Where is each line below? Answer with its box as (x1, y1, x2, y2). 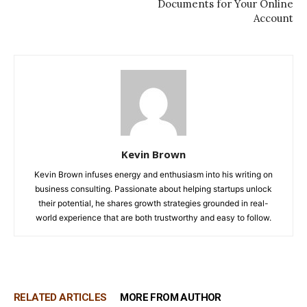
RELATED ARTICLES (14, 291, 107, 304)
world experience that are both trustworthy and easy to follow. (36, 212, 271, 223)
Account (254, 11, 293, 25)
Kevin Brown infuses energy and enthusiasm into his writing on (34, 169, 273, 180)
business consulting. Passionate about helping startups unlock (35, 183, 272, 194)
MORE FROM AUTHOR (120, 291, 221, 304)
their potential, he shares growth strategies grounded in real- (38, 197, 269, 208)
